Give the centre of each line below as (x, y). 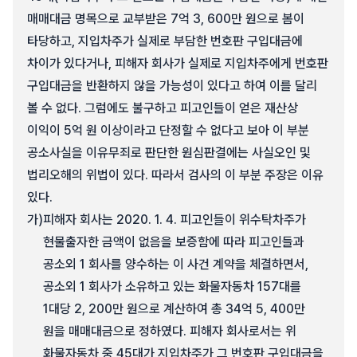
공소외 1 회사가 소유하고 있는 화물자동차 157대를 (172, 286)
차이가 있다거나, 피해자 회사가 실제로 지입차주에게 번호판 (178, 63)
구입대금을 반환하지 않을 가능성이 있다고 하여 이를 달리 (172, 86)
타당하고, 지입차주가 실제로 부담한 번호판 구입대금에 (165, 41)
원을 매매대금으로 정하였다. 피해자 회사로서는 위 (170, 331)
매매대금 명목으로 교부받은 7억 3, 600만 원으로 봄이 (166, 19)
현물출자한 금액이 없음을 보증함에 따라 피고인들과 (174, 242)
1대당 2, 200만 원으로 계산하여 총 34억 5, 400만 (174, 309)
